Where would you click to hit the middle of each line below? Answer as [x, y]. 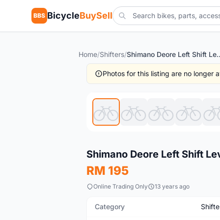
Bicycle [63, 15]
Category [110, 206]
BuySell [96, 15]
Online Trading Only [121, 186]
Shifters [112, 54]
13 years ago [172, 186]
